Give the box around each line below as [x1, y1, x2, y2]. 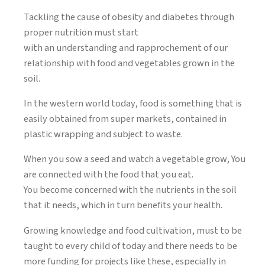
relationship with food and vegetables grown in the [24, 56, 235, 70]
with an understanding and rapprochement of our [24, 40, 228, 55]
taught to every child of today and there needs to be [24, 238, 237, 253]
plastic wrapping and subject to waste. [24, 127, 183, 142]
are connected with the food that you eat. [24, 167, 193, 182]
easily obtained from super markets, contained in [24, 112, 227, 127]
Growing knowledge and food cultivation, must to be [24, 223, 242, 238]
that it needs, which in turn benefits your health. [24, 198, 222, 213]
